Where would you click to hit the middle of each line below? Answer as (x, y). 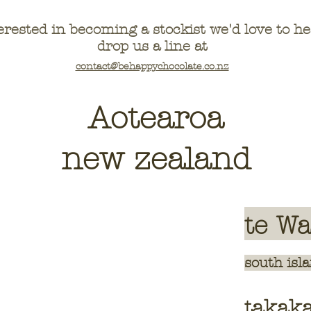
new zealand (155, 159)
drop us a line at (152, 46)
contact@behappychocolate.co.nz (152, 66)
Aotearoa (155, 118)
